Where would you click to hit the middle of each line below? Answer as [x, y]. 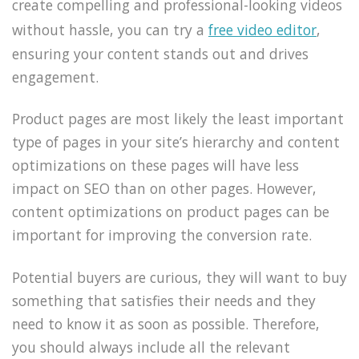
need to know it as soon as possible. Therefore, [166, 324]
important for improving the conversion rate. [162, 235]
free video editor [262, 29]
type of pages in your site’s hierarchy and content [176, 142]
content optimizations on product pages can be [171, 212]
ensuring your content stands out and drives [160, 53]
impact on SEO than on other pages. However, [164, 189]
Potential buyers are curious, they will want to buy [179, 278]
